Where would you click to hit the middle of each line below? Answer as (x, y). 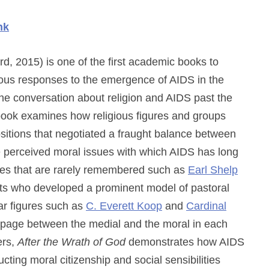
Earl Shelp (213, 170)
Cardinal (206, 206)
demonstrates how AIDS (185, 242)
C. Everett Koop (124, 206)
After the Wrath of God (71, 242)
